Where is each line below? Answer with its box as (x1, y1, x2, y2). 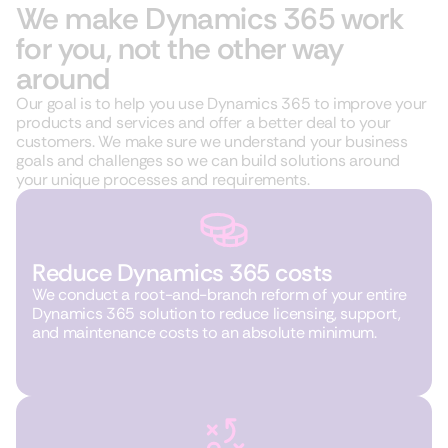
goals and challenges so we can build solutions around (16, 150, 401, 171)
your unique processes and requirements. (16, 169, 310, 190)
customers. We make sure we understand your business (16, 131, 408, 152)
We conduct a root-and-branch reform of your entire (32, 284, 407, 305)
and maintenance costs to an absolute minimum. (32, 322, 377, 343)
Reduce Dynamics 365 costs (32, 257, 333, 288)
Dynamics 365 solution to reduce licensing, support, (32, 303, 401, 324)
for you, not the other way (16, 29, 344, 68)
